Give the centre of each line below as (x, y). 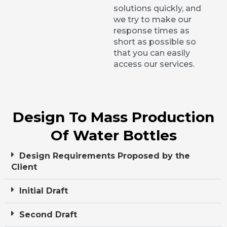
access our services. (154, 64)
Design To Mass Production (113, 117)
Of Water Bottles (113, 135)
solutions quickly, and (157, 9)
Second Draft (48, 214)
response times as (152, 31)
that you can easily (152, 53)
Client (24, 167)
